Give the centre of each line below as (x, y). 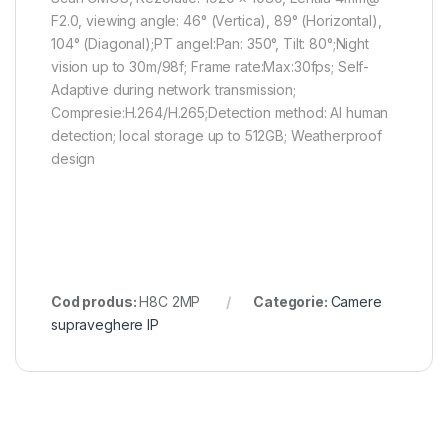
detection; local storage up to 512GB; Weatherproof (216, 135)
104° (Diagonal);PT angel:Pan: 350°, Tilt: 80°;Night (210, 43)
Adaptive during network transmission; (173, 89)
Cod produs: (95, 301)
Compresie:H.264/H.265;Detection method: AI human (220, 112)
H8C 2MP (170, 301)
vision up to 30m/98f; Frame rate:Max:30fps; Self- (210, 66)
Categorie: (292, 301)
